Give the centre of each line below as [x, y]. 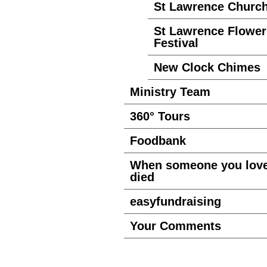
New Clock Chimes [207, 67]
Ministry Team [170, 92]
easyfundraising [176, 201]
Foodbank [158, 141]
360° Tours [160, 116]
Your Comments [176, 226]
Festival [176, 43]
